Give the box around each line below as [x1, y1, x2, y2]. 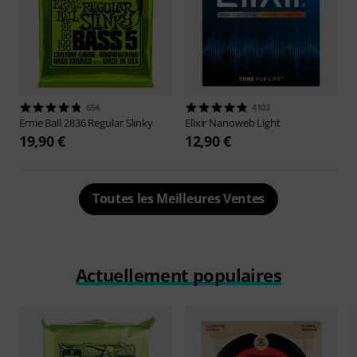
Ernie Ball [19, 116, 64, 131]
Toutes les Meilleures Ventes [92, 190, 265, 208]
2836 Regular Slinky [63, 116, 154, 131]
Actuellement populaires [75, 263, 282, 288]
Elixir [184, 116, 210, 131]
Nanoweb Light [209, 116, 280, 131]
